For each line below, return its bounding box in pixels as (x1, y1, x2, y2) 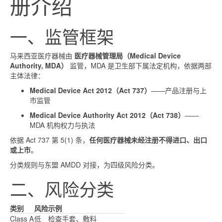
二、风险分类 (10, 176, 114, 201)
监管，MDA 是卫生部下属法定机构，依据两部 (68, 60, 212, 70)
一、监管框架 (10, 23, 114, 49)
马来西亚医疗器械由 (10, 50, 74, 60)
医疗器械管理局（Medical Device (74, 50, 181, 60)
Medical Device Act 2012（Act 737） (30, 85, 151, 95)
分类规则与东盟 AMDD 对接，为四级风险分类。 (10, 159, 159, 169)
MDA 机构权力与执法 (30, 119, 95, 130)
